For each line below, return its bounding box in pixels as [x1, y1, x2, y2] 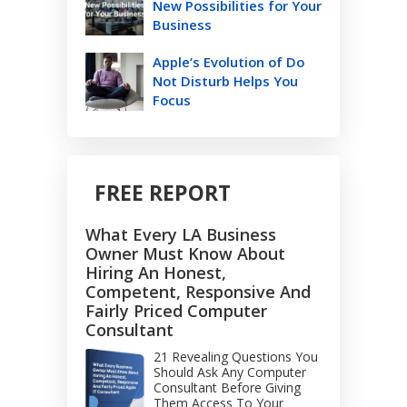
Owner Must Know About [85, 243, 285, 265]
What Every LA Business [85, 223, 276, 246]
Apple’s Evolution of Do [153, 53, 304, 72]
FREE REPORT [94, 178, 231, 208]
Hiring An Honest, [85, 262, 226, 284]
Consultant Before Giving [154, 379, 301, 397]
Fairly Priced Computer [85, 300, 267, 323]
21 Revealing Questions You [154, 348, 318, 366]
